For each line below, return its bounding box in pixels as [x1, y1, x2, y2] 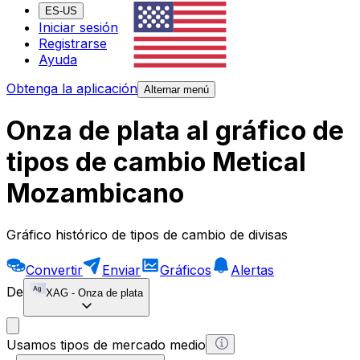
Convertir [26, 261, 83, 278]
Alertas [231, 261, 274, 278]
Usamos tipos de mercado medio [6, 336, 206, 353]
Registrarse [39, 35, 107, 52]
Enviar [102, 261, 141, 278]
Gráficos [160, 261, 211, 278]
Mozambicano [6, 178, 184, 210]
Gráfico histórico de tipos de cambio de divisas [6, 226, 288, 243]
